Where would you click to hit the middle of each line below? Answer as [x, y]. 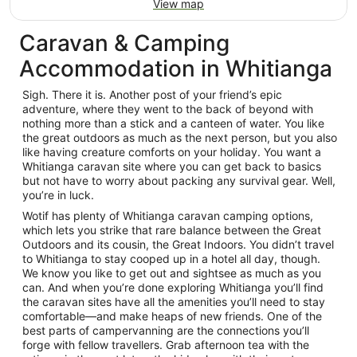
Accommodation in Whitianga [176, 69]
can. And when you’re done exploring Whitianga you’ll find [173, 287]
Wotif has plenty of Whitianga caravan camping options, [168, 216]
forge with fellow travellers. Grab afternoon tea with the [166, 345]
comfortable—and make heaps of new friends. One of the [172, 316]
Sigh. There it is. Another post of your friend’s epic [152, 94]
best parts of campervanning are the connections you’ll [166, 330]
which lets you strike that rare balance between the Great [172, 230]
